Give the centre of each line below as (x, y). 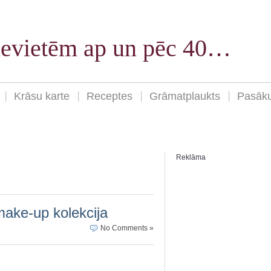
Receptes (109, 96)
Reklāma (191, 158)
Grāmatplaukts (185, 96)
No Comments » (127, 228)
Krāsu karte (42, 96)
